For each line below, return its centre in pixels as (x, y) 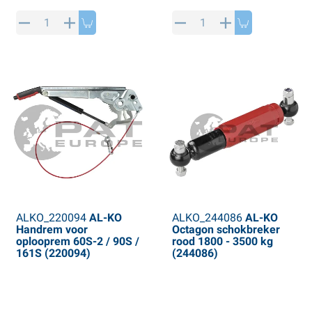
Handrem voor (52, 230)
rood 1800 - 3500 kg (222, 242)
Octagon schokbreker (226, 230)
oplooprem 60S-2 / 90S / (77, 242)
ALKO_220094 (51, 218)
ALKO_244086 (207, 218)
